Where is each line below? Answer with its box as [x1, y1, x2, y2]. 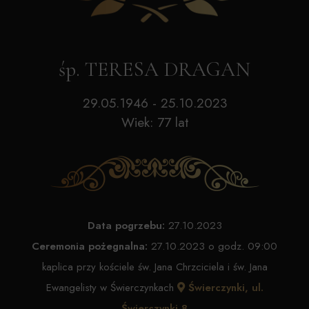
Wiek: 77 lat [121, 112, 188, 132]
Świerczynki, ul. [184, 280, 263, 295]
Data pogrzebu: [87, 218, 165, 233]
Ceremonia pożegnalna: [32, 239, 148, 254]
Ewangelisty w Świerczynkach [46, 280, 177, 295]
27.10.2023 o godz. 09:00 [148, 239, 277, 254]
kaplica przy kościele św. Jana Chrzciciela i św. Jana [41, 259, 268, 275]
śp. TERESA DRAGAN [59, 57, 250, 82]
